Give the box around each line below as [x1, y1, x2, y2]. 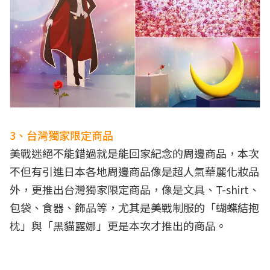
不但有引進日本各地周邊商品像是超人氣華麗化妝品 [10, 163, 259, 179]
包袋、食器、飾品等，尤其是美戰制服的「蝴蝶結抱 [10, 199, 259, 215]
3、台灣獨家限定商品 [10, 127, 113, 143]
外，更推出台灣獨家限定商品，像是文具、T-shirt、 [10, 181, 260, 197]
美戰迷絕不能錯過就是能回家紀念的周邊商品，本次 [10, 145, 259, 161]
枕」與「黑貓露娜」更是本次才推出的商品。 [10, 217, 227, 233]
